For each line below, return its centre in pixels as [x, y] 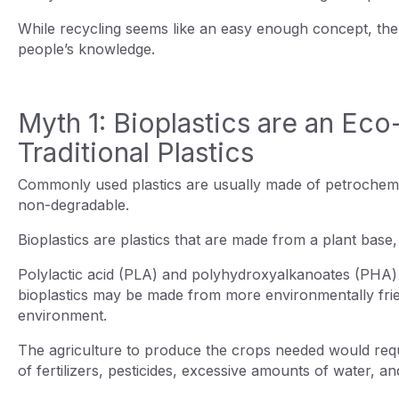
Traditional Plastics [136, 152]
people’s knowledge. [89, 49]
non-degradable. [76, 204]
